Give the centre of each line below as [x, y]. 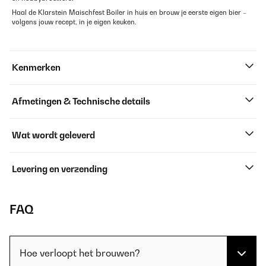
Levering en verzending [60, 169]
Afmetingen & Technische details [81, 101]
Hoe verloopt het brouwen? [80, 253]
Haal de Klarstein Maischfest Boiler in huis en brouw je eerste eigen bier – [129, 12]
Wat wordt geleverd [53, 135]
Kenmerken [36, 67]
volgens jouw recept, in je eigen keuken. [74, 22]
